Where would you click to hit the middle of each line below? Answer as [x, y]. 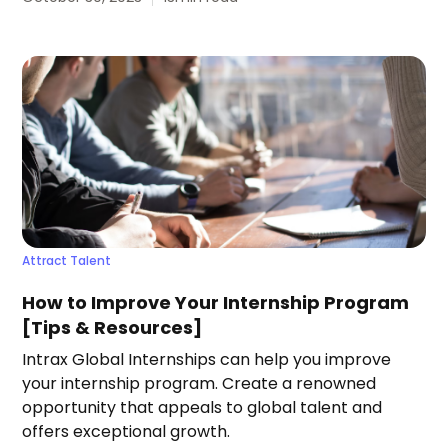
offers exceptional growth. [126, 432]
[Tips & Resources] [112, 328]
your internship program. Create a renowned [199, 384]
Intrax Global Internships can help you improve [207, 360]
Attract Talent [67, 261]
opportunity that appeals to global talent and [202, 408]
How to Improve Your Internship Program [216, 303]
